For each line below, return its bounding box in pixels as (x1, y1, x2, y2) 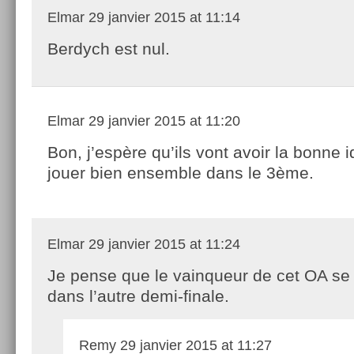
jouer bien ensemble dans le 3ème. (47, 163, 314, 182)
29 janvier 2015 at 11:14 (85, 9, 240, 25)
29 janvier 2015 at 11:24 (85, 235, 240, 252)
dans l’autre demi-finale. (47, 286, 229, 305)
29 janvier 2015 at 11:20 (85, 112, 240, 129)
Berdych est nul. (47, 39, 170, 58)
